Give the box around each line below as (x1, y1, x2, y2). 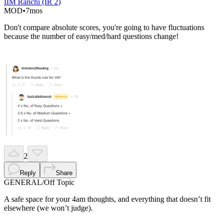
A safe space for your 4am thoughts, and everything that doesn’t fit (4, 195, 211, 204)
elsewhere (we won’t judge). (4, 204, 93, 213)
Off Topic (44, 178, 74, 187)
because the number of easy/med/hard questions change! (4, 32, 179, 41)
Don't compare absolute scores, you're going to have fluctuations (4, 23, 204, 32)
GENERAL (4, 178, 42, 187)
